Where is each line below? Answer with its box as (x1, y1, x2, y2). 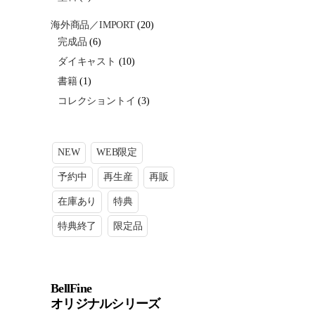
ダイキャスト (58, 56, 116, 67)
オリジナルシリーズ (51, 297, 160, 311)
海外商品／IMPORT (51, 19, 135, 30)
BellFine (51, 281, 92, 296)
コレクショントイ (58, 95, 136, 106)
